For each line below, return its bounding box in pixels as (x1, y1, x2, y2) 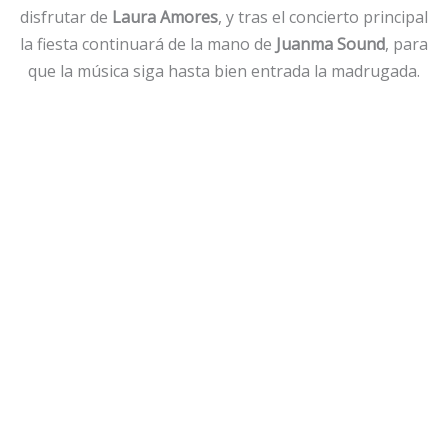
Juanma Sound (276, 32, 385, 55)
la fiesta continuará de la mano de (20, 32, 276, 55)
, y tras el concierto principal (218, 5, 428, 28)
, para (385, 32, 428, 55)
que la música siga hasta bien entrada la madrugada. (28, 59, 420, 82)
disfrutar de (20, 5, 112, 28)
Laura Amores (112, 5, 218, 28)
